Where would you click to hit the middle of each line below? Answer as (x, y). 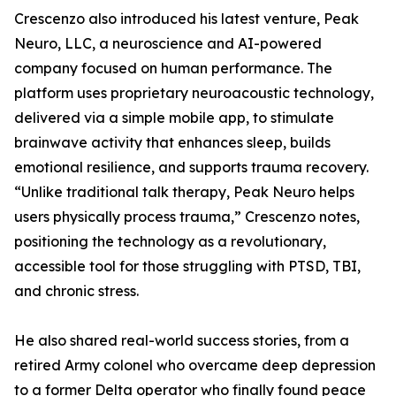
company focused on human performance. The (173, 69)
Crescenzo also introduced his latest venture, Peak (187, 19)
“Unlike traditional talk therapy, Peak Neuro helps (184, 192)
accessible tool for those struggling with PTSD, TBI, (187, 267)
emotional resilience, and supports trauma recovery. (191, 168)
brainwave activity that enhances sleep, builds (172, 143)
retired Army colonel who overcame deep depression (195, 366)
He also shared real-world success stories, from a (182, 341)
